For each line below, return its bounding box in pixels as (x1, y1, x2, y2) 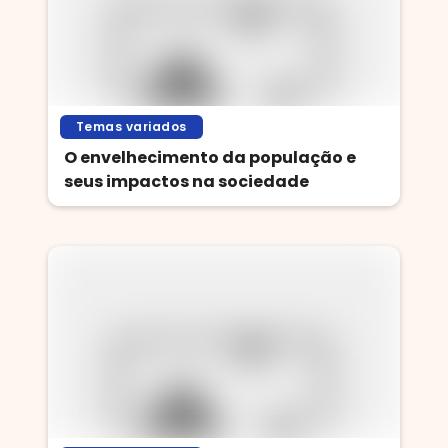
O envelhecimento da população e (64, 146, 356, 169)
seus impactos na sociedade (64, 170, 309, 193)
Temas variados (76, 118, 187, 135)
